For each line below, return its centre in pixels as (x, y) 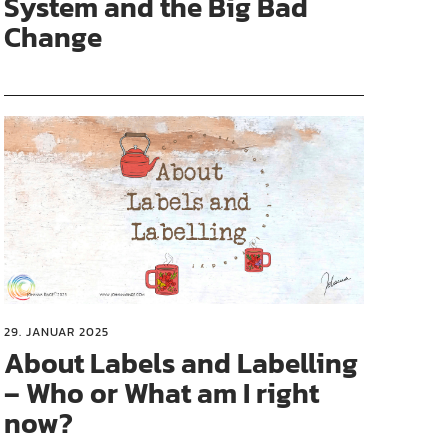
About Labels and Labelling (181, 362)
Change (53, 36)
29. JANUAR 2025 (57, 331)
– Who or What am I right (162, 392)
